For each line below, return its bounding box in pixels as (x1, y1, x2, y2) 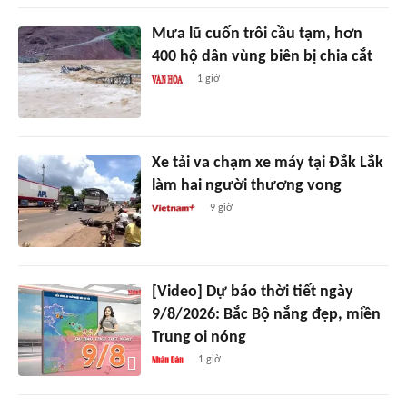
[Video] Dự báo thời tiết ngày (151, 283, 353, 302)
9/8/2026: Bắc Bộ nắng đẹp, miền (151, 306, 381, 324)
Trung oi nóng (151, 329, 246, 347)
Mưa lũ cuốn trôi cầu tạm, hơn (151, 25, 362, 44)
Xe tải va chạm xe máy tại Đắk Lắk (151, 154, 383, 173)
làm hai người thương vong (151, 177, 342, 195)
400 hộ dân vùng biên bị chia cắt (151, 48, 372, 66)
